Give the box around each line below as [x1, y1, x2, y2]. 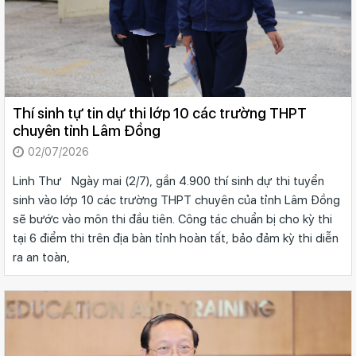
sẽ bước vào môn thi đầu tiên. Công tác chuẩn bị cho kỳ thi [13, 212, 332, 227]
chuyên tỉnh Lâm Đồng [13, 122, 161, 140]
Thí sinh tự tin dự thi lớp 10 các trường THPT [13, 105, 307, 122]
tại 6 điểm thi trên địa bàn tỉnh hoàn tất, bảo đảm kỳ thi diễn [13, 231, 339, 246]
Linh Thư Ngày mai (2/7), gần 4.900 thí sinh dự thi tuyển [13, 174, 324, 189]
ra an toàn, [13, 250, 70, 265]
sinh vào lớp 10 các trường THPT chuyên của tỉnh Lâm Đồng [13, 193, 340, 208]
